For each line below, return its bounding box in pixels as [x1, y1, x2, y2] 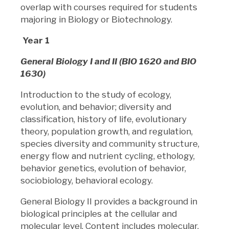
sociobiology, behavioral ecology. [20, 175, 155, 186]
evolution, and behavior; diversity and [20, 101, 171, 112]
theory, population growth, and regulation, [20, 126, 193, 136]
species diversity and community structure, [20, 138, 199, 149]
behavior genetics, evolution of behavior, [20, 163, 186, 173]
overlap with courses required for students [20, 2, 197, 12]
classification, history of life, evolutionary [20, 113, 187, 124]
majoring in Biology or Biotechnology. [20, 14, 174, 25]
